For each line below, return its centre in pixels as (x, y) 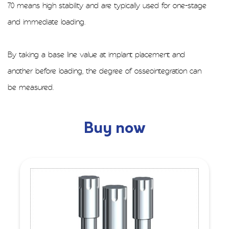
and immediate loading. (47, 22)
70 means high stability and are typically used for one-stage (107, 6)
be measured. (31, 88)
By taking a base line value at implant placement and (96, 55)
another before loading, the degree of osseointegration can (105, 71)
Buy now (114, 129)
